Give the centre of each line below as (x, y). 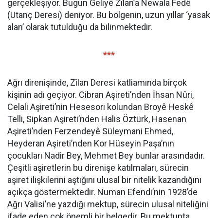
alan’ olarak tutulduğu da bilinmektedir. (80, 27)
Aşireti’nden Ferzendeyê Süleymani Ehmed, (90, 131)
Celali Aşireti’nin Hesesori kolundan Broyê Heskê (100, 107)
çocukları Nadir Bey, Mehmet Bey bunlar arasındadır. (106, 155)
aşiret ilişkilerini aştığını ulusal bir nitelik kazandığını (104, 180)
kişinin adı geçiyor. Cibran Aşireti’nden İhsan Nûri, (100, 95)
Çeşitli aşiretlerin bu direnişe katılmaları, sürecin (98, 168)
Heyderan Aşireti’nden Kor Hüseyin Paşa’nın (91, 143)
